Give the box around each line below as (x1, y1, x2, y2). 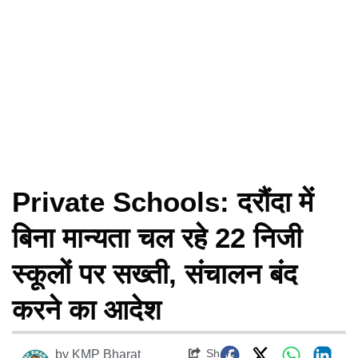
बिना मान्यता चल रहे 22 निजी (12, 221, 302, 253)
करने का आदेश (12, 293, 161, 325)
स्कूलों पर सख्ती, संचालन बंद (12, 257, 297, 289)
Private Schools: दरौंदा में (12, 185, 313, 217)
